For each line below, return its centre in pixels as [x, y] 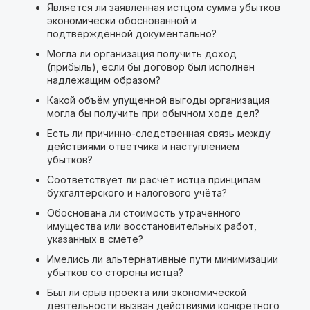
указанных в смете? [95, 239]
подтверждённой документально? [131, 34]
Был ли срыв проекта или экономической [146, 292]
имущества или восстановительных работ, [152, 226]
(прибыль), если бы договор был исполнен [151, 67]
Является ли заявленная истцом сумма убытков [163, 7]
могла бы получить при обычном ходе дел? [153, 113]
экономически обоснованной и [121, 20]
